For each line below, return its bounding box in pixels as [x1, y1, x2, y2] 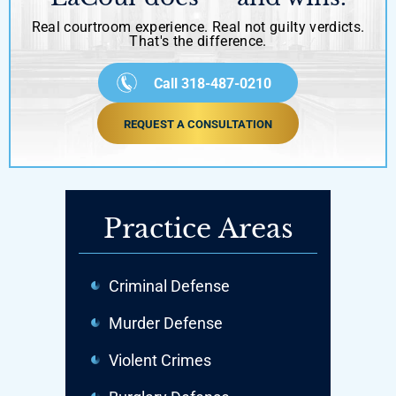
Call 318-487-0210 [154, 74, 271, 92]
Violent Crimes [109, 350, 211, 369]
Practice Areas [103, 211, 293, 245]
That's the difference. [129, 32, 267, 49]
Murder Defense [109, 313, 223, 332]
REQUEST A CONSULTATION [124, 117, 272, 131]
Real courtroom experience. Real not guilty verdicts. [31, 18, 365, 35]
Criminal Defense [109, 276, 230, 295]
